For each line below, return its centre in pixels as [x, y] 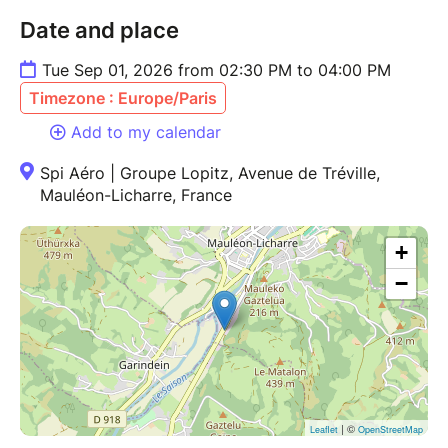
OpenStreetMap [390, 430]
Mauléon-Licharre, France [136, 195]
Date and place [99, 30]
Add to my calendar [146, 132]
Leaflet [324, 430]
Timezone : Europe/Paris [123, 98]
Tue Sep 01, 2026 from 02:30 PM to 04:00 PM [216, 70]
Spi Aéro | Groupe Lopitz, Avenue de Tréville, [210, 173]
